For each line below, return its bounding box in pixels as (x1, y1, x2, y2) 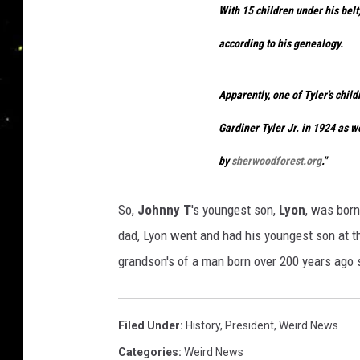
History (186, 319, 220, 333)
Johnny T (137, 202, 191, 219)
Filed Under (118, 319, 180, 333)
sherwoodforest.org (231, 154, 321, 168)
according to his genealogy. (219, 36, 343, 50)
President (225, 319, 274, 333)
